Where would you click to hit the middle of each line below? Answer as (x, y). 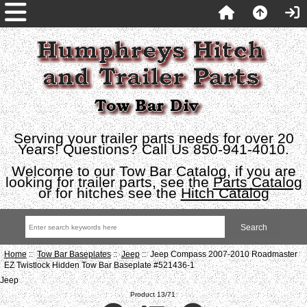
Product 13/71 (153, 294)
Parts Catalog (257, 182)
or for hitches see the (109, 193)
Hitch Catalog (225, 193)
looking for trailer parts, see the (109, 182)
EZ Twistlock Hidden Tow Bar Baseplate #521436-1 (99, 265)
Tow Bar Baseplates (74, 254)
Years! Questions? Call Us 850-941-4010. (153, 149)
